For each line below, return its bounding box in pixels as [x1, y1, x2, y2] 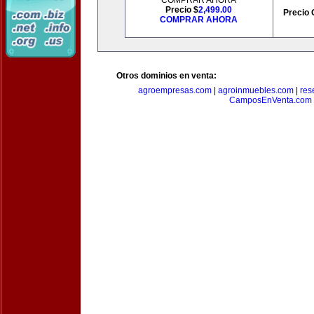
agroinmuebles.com [218, 86, 294, 95]
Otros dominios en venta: [116, 71, 217, 81]
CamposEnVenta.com [229, 95, 312, 105]
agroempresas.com [138, 86, 212, 95]
